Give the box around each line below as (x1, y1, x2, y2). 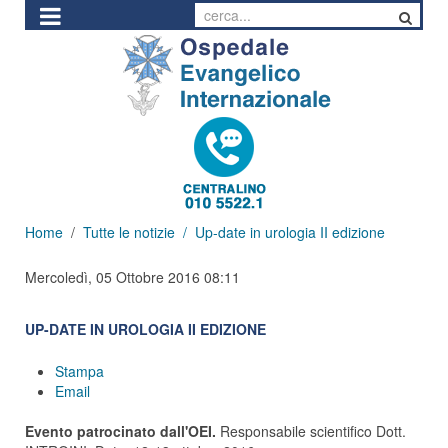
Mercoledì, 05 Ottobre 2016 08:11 (25, 267, 240, 287)
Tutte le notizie (83, 222, 175, 242)
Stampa (55, 361, 104, 381)
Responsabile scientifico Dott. (220, 421, 406, 441)
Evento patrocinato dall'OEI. (25, 421, 220, 441)
